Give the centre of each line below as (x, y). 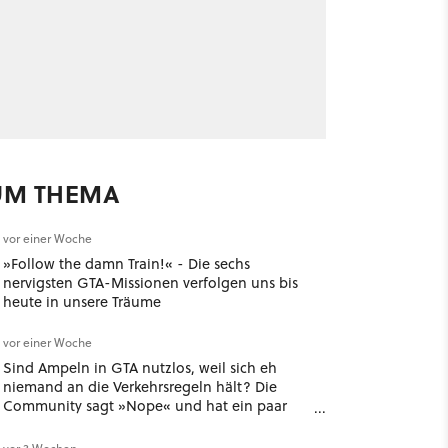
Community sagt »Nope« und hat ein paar (144, 405)
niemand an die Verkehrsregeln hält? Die (139, 386)
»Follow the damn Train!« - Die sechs (126, 263)
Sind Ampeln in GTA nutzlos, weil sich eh (139, 367)
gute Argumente (57, 424)
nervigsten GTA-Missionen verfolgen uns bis (150, 282)
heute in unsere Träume (81, 301)
